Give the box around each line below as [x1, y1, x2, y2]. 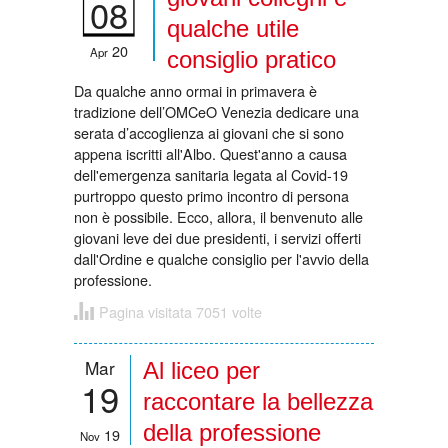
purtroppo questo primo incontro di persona [74, 184, 349, 206]
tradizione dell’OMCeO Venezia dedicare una [74, 100, 359, 122]
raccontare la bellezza [143, 387, 373, 415]
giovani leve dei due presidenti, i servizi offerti [74, 226, 361, 248]
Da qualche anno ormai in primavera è [74, 79, 317, 101]
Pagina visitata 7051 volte [99, 300, 262, 322]
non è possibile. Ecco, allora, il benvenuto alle [74, 205, 363, 227]
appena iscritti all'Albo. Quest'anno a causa [74, 142, 347, 164]
